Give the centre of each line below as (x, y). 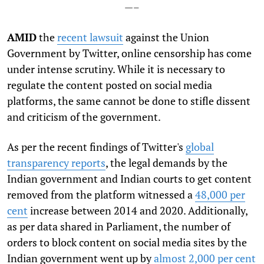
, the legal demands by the (166, 162)
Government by (45, 53)
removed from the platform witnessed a (101, 194)
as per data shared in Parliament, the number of (119, 226)
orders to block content (62, 242)
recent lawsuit (90, 37)
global (200, 146)
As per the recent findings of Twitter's (96, 146)
